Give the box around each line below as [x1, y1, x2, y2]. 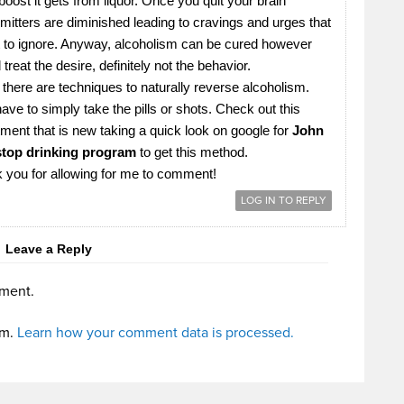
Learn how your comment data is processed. [17, 324, 294, 343]
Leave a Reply [5, 242, 92, 257]
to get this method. [136, 144, 248, 161]
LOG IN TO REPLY [241, 194, 326, 208]
